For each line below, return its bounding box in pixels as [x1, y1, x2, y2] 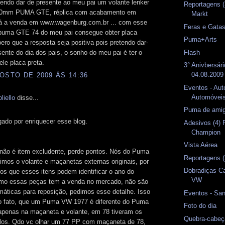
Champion [191, 128, 221, 136]
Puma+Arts [184, 36, 217, 44]
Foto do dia [184, 202, 217, 210]
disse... [15, 94, 39, 102]
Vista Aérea [184, 141, 218, 149]
